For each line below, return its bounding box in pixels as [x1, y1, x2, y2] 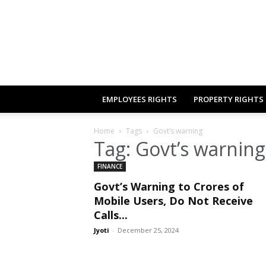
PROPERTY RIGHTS [194, 94, 264, 104]
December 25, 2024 [118, 226, 179, 235]
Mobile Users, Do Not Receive [94, 194, 253, 208]
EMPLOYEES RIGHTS [102, 94, 177, 104]
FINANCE [97, 162, 122, 170]
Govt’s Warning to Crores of [94, 179, 244, 194]
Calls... [94, 208, 128, 222]
